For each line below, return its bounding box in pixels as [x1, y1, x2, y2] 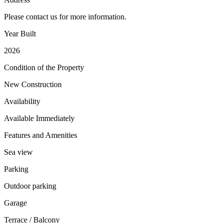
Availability [4, 97, 40, 106]
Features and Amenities [4, 130, 77, 139]
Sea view [4, 147, 33, 156]
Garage [4, 198, 27, 207]
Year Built [4, 29, 36, 38]
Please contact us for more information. [4, 12, 126, 21]
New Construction [4, 80, 62, 89]
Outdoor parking [4, 181, 56, 190]
